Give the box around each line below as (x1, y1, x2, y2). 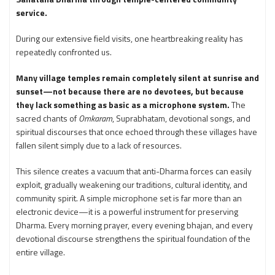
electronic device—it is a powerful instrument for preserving (16, 205, 238, 218)
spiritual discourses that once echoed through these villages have (16, 125, 257, 138)
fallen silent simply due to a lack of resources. (16, 139, 182, 152)
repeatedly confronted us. (16, 45, 112, 58)
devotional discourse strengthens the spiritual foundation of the (16, 232, 250, 245)
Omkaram (79, 112, 112, 125)
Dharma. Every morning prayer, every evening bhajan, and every (16, 219, 253, 231)
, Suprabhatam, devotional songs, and (112, 112, 250, 125)
